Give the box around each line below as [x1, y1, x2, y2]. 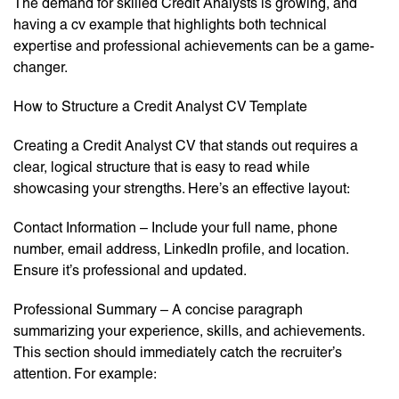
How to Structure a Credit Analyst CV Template [13, 98, 307, 116]
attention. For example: [13, 365, 157, 383]
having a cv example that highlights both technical [13, 16, 327, 34]
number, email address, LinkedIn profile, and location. [13, 240, 348, 258]
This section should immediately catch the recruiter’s [13, 344, 342, 362]
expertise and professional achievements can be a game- [13, 37, 374, 55]
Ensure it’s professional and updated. [13, 262, 247, 280]
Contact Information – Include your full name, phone [13, 219, 338, 237]
